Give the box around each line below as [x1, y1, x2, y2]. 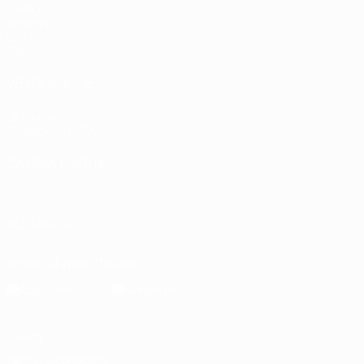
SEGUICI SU [6, 214, 76, 232]
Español [260, 174, 310, 193]
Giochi [6, 28, 39, 44]
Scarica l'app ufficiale [6, 253, 136, 272]
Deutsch [154, 174, 207, 193]
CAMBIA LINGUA [6, 154, 106, 172]
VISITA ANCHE [6, 73, 93, 92]
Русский [207, 174, 260, 193]
